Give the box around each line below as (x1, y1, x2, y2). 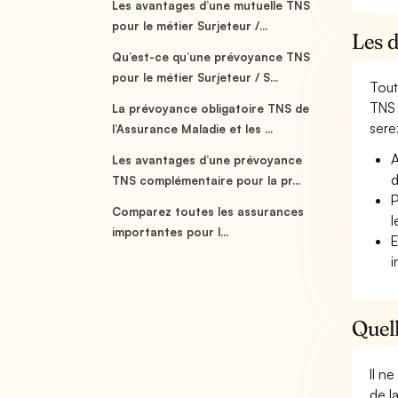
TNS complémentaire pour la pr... (112, 173, 301, 187)
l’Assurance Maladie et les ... (112, 122, 274, 136)
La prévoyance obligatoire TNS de (112, 101, 310, 115)
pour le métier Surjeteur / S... (112, 70, 279, 84)
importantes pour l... (112, 225, 229, 239)
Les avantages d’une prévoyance (112, 153, 303, 167)
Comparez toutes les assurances (112, 204, 305, 219)
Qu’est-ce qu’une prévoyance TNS (112, 50, 311, 64)
